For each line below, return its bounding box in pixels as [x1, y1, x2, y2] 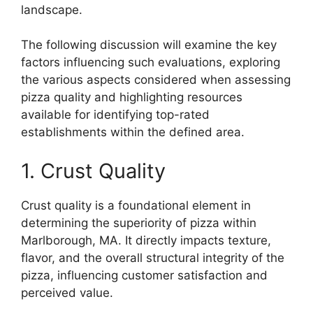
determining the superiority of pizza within [21, 215, 256, 230]
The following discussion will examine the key [21, 38, 277, 52]
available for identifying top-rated [21, 108, 210, 122]
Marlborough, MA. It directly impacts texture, [21, 233, 271, 247]
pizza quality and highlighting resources [21, 90, 242, 105]
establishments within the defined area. [21, 125, 245, 140]
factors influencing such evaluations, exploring [21, 55, 280, 70]
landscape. [21, 2, 82, 17]
